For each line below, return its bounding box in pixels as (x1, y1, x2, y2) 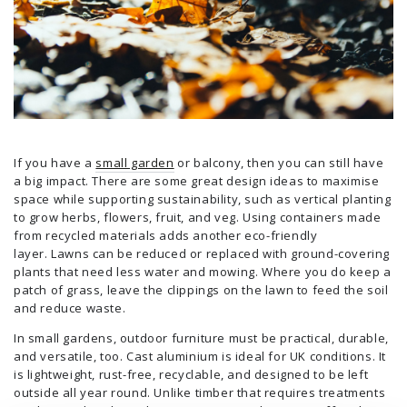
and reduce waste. (14, 299, 126, 316)
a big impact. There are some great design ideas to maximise (14, 172, 380, 189)
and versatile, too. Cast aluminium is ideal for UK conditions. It (14, 347, 387, 364)
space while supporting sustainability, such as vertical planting (14, 190, 392, 207)
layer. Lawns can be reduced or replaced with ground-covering (14, 244, 391, 262)
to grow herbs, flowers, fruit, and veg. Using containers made (14, 208, 382, 225)
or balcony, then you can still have (174, 154, 384, 171)
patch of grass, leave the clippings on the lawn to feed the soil (14, 281, 389, 298)
